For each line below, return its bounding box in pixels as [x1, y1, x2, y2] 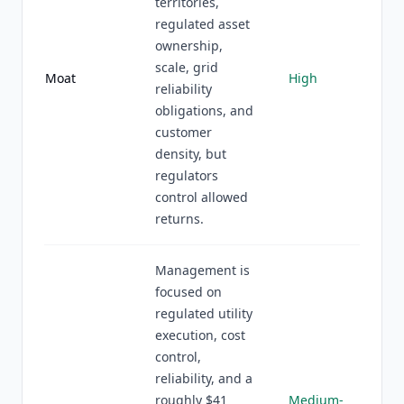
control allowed [155, 188, 248, 206]
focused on [155, 283, 222, 300]
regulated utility [155, 305, 252, 322]
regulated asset [155, 15, 250, 32]
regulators [155, 167, 218, 184]
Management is [155, 262, 250, 279]
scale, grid [155, 59, 218, 76]
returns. [155, 210, 204, 227]
